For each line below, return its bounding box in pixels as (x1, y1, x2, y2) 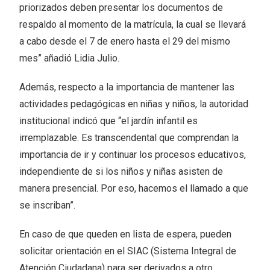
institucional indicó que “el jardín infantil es (19, 115, 198, 127)
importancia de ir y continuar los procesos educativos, (19, 149, 246, 161)
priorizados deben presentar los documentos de (19, 2, 224, 14)
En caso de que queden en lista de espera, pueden (19, 228, 232, 240)
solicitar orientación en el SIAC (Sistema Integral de (19, 245, 237, 257)
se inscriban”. (19, 199, 76, 212)
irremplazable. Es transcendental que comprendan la (19, 132, 239, 144)
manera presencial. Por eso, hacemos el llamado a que (19, 183, 249, 195)
